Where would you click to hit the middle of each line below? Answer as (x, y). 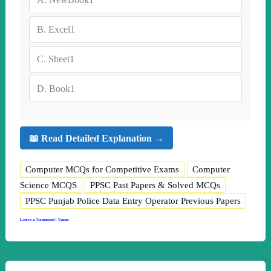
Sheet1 (61, 59)
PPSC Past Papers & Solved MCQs (155, 185)
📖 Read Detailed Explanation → (96, 138)
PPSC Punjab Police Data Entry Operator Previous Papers (133, 201)
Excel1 (61, 30)
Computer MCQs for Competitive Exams (102, 170)
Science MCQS (48, 185)
